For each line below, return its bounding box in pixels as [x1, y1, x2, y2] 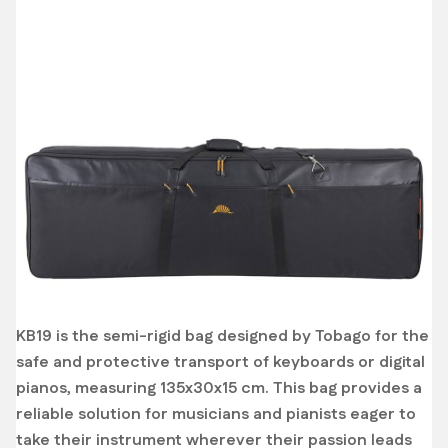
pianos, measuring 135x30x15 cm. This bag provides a [16, 377, 422, 400]
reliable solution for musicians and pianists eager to [16, 403, 416, 426]
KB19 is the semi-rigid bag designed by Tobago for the [16, 325, 429, 348]
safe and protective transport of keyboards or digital [16, 351, 425, 374]
